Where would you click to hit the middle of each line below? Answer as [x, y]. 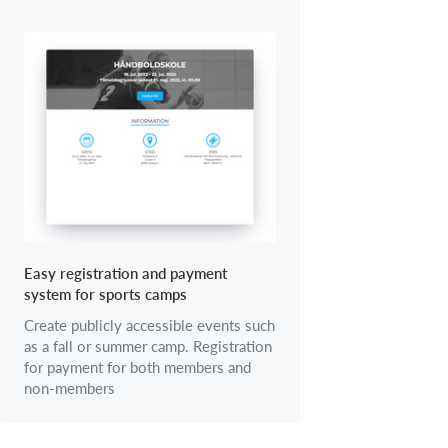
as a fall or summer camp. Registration [148, 346]
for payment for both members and [137, 367]
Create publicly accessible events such [149, 325]
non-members [69, 388]
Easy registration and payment [125, 273]
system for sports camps [105, 294]
